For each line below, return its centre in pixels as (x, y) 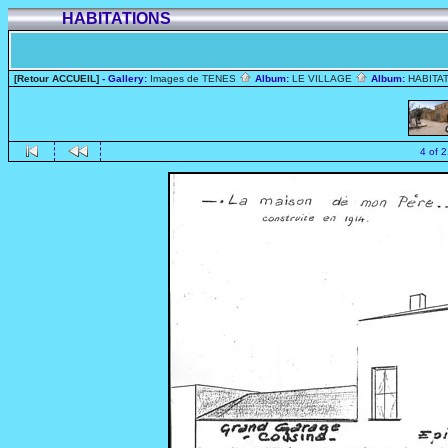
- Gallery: (124, 78)
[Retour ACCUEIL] (56, 78)
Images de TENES (194, 78)
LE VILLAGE (323, 78)
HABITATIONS (118, 18)
